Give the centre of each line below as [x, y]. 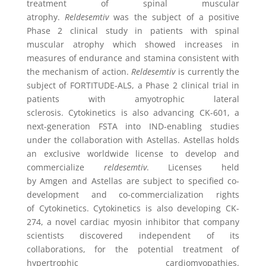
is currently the [209, 72]
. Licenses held [193, 167]
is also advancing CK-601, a [180, 113]
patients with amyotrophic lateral [133, 99]
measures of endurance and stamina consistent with [133, 58]
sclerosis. [45, 113]
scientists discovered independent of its [133, 235]
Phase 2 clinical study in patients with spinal [133, 31]
